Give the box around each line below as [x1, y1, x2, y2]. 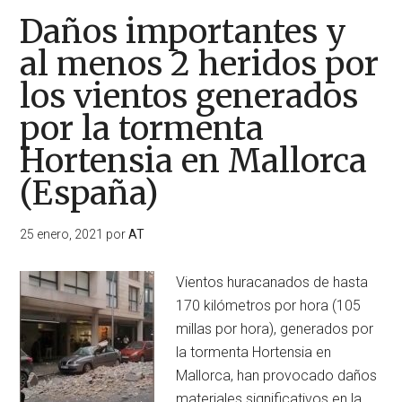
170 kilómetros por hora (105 [176, 297, 362, 314]
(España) [20, 173, 160, 214]
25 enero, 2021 [20, 227, 104, 241]
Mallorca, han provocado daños [176, 367, 378, 384]
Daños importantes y [20, 12, 347, 52]
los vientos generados [20, 76, 359, 117]
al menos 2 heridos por [20, 44, 380, 84]
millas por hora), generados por [176, 320, 374, 337]
